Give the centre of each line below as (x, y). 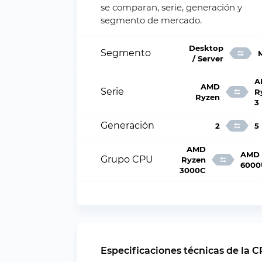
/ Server (208, 58)
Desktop (206, 48)
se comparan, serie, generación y (171, 7)
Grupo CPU (127, 159)
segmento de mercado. (151, 20)
